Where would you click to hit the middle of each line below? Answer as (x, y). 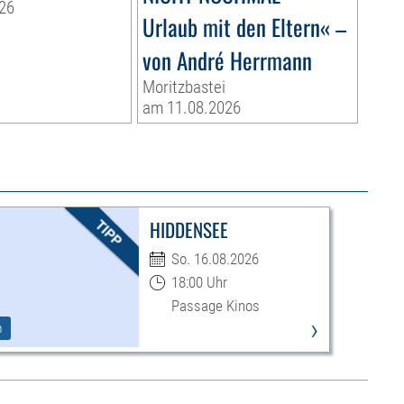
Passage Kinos (215, 306)
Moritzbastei (184, 87)
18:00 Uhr (199, 283)
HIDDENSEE (188, 230)
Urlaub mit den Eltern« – (244, 27)
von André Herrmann (227, 60)
